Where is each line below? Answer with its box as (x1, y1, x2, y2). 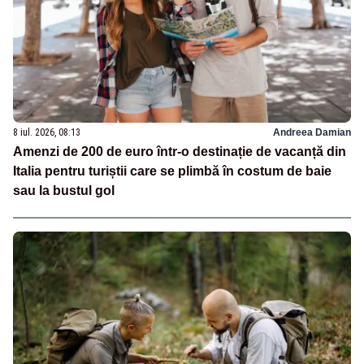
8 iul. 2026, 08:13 (13, 126, 80, 138)
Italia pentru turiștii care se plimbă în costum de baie (13, 163, 331, 178)
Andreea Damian (273, 126, 351, 138)
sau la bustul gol (13, 183, 115, 197)
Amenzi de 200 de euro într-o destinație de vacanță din (13, 144, 346, 158)
